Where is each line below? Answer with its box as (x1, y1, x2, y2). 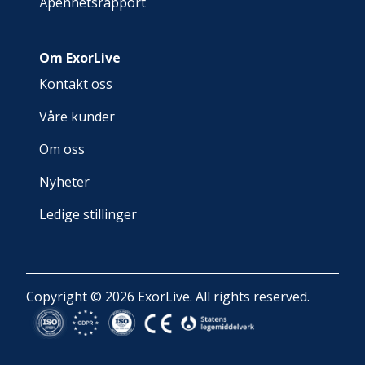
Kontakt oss (39, 75, 112, 93)
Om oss (39, 140, 85, 158)
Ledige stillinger (39, 205, 137, 223)
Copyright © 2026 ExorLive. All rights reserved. (26, 288, 310, 306)
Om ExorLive (39, 49, 121, 67)
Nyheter (39, 173, 90, 191)
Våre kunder (39, 108, 115, 125)
